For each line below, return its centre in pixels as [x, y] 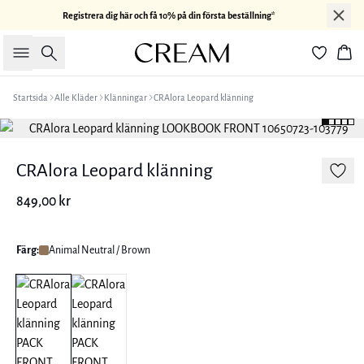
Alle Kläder [76, 97]
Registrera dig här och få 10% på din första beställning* [169, 15]
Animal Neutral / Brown [100, 250]
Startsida [30, 97]
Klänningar [126, 97]
